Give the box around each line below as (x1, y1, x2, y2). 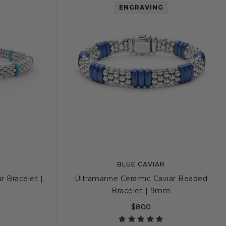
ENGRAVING (119, 4, 163, 12)
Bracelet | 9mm (111, 186, 171, 195)
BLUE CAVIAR (117, 160, 165, 168)
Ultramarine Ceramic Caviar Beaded (74, 174, 208, 183)
